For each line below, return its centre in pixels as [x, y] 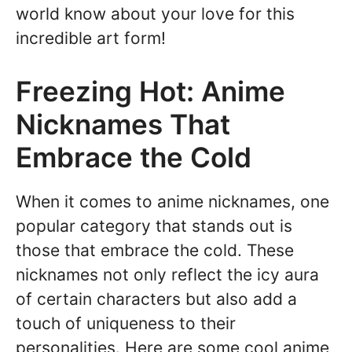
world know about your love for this [155, 13]
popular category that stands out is [154, 226]
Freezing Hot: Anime [150, 92]
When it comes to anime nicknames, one [172, 202]
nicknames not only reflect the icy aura [167, 275]
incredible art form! [91, 38]
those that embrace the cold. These [155, 251]
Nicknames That [123, 125]
